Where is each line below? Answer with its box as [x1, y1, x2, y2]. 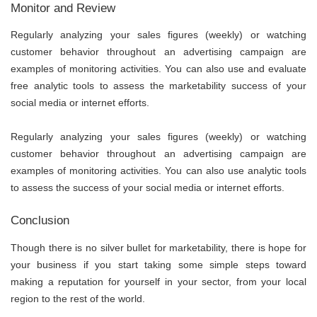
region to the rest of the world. [11, 292, 145, 304]
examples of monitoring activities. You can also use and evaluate [11, 63, 306, 75]
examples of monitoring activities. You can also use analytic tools [11, 165, 306, 177]
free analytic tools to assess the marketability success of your [11, 80, 306, 92]
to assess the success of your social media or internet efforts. [11, 182, 284, 194]
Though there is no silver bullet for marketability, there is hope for [11, 241, 306, 253]
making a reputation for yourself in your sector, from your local [11, 275, 306, 287]
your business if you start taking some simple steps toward [11, 258, 306, 270]
